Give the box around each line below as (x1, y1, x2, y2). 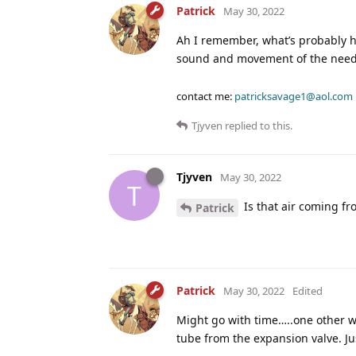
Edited (292, 284, 323, 299)
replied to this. (222, 118, 292, 133)
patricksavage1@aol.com (234, 89, 353, 104)
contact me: (176, 89, 234, 104)
